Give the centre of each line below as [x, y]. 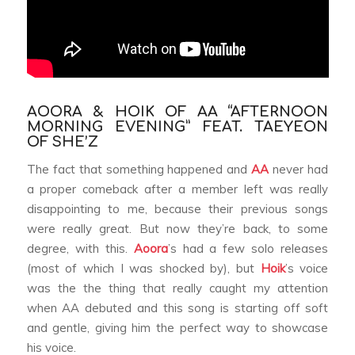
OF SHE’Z [62, 141]
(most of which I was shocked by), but [143, 269]
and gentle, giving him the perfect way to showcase [177, 328]
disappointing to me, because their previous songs [177, 209]
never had [299, 170]
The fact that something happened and [139, 170]
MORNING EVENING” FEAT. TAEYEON [177, 126]
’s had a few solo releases [248, 249]
